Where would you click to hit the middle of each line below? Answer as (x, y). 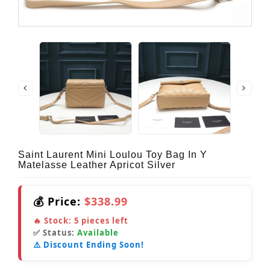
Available (98, 233)
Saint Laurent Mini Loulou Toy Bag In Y (113, 155)
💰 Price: (59, 202)
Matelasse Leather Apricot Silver (97, 165)
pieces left (104, 221)
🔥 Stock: (54, 221)
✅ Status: (55, 233)
